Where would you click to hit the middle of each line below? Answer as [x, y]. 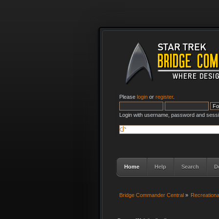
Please [128, 97]
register [164, 97]
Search [190, 166]
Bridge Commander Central [151, 195]
